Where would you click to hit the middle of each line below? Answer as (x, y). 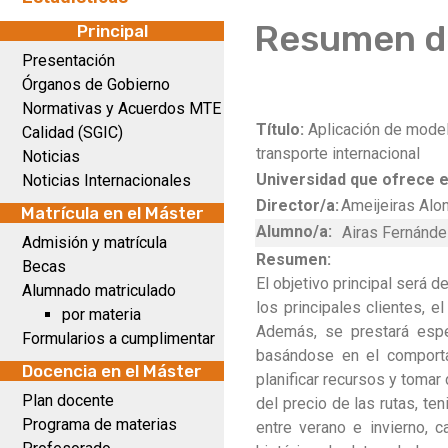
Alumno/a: (294, 231)
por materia (101, 314)
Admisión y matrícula (94, 242)
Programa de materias (99, 424)
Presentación (68, 60)
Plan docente (68, 400)
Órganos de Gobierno (96, 84)
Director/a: (297, 205)
